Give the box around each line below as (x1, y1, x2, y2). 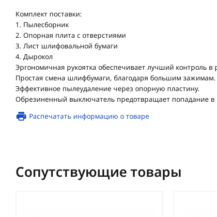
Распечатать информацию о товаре (29, 111, 149, 121)
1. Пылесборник (15, 20, 69, 29)
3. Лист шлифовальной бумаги (15, 41, 118, 50)
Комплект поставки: (15, 9, 82, 18)
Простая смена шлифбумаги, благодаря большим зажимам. (15, 73, 216, 82)
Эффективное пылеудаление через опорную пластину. (15, 84, 200, 93)
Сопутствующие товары (15, 162, 182, 181)
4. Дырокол (15, 52, 53, 61)
